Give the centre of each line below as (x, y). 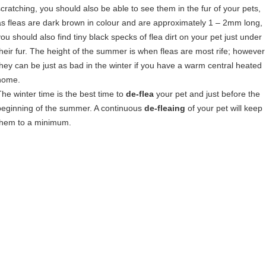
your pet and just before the (207, 94)
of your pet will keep (224, 108)
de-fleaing (165, 108)
